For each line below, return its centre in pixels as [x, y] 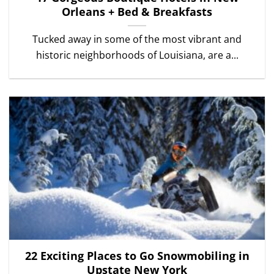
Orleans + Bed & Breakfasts [137, 12]
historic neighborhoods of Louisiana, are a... [137, 55]
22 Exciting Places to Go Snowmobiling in [137, 256]
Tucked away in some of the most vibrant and [137, 39]
